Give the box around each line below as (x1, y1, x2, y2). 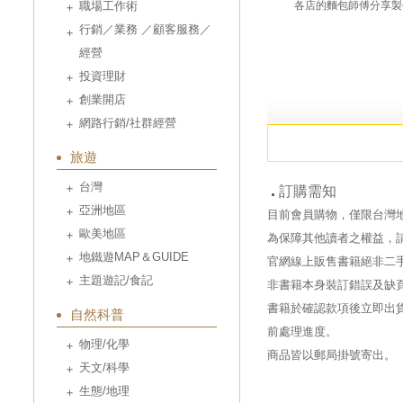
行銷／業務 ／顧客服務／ (79, 22, 211, 36)
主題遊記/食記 (79, 273, 153, 287)
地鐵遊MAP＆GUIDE (79, 250, 189, 264)
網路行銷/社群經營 (79, 116, 176, 130)
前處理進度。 (267, 325, 337, 338)
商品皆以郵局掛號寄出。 (267, 348, 396, 362)
